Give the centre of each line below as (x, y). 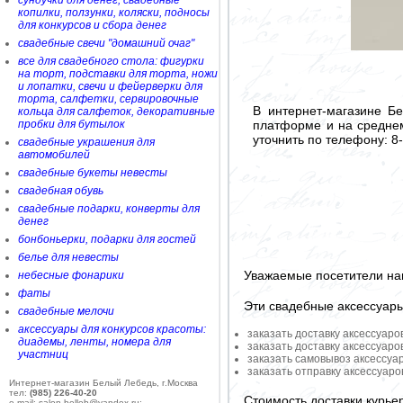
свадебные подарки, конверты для (109, 209)
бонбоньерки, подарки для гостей (107, 239)
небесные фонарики (71, 275)
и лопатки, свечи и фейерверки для (110, 86)
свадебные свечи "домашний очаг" (106, 43)
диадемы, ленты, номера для (94, 342)
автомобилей (54, 155)
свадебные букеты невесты (93, 173)
